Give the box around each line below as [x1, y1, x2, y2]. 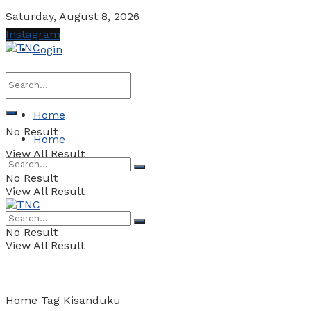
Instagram [6, 28, 60, 41]
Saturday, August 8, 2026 [6, 10, 140, 23]
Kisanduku [63, 294, 121, 307]
